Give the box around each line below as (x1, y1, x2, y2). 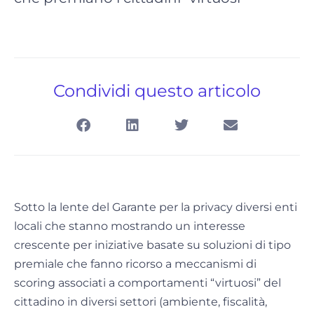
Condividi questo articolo (53, 81, 261, 102)
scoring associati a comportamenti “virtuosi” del (14, 276, 281, 290)
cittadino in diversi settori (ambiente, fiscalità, (14, 295, 267, 309)
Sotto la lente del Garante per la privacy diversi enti (14, 200, 297, 214)
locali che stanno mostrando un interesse (14, 219, 245, 233)
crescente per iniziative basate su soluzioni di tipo (14, 238, 291, 252)
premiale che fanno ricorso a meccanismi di (14, 257, 257, 271)
